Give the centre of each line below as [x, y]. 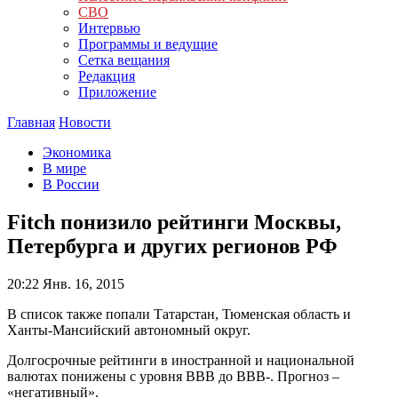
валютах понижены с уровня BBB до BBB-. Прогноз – [173, 376]
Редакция [107, 76]
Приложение [117, 92]
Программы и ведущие [148, 44]
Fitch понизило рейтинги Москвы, [174, 222]
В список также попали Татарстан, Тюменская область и [179, 314]
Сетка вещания [124, 60]
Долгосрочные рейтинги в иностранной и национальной [181, 360]
